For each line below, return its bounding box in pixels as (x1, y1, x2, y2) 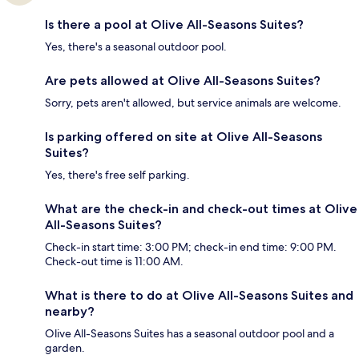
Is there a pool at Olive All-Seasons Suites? (45, 17, 304, 33)
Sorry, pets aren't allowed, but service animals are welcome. (45, 95, 341, 111)
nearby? (45, 304, 95, 320)
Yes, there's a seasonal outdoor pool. (45, 39, 227, 54)
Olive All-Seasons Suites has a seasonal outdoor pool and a (45, 326, 334, 341)
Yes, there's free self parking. (45, 167, 190, 183)
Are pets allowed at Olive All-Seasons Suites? (45, 73, 321, 89)
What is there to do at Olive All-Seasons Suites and (45, 288, 353, 304)
